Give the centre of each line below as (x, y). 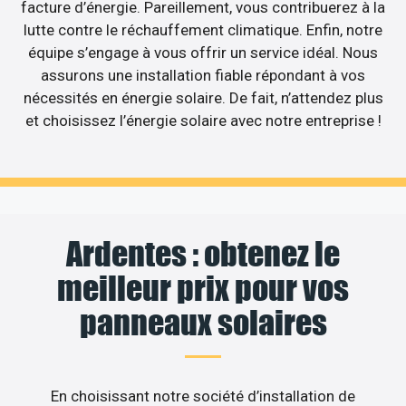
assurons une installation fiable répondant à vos (203, 75)
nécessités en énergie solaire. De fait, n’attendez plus (203, 97)
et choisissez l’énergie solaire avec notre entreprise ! (203, 120)
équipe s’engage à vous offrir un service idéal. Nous (203, 52)
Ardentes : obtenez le (203, 254)
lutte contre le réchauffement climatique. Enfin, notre (203, 29)
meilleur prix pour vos (203, 289)
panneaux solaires (203, 323)
